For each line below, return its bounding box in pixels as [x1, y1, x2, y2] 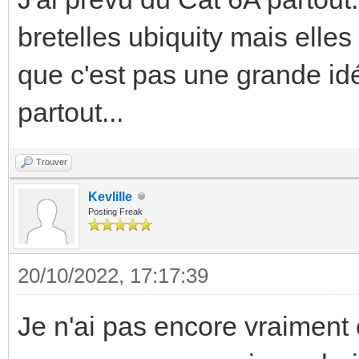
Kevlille [88, 189, 132, 204]
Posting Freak [88, 206, 143, 216]
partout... [18, 96, 123, 127]
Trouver [36, 156, 67, 167]
